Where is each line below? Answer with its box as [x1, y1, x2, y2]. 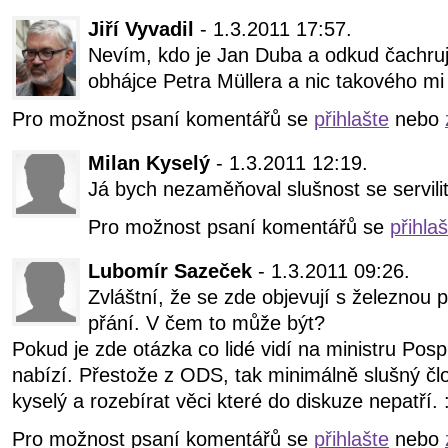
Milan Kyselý [88, 152, 210, 175]
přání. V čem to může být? [88, 312, 325, 335]
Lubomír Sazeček [88, 260, 252, 283]
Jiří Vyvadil [88, 18, 194, 41]
